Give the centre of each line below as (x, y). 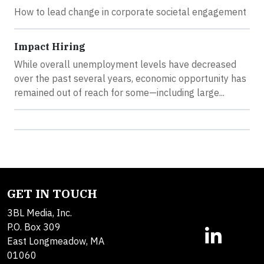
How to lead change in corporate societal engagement (130, 12)
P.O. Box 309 (34, 227)
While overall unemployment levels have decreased (125, 65)
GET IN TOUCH (52, 194)
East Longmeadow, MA (56, 241)
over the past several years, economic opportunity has (130, 79)
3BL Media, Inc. (39, 213)
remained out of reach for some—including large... (119, 93)
